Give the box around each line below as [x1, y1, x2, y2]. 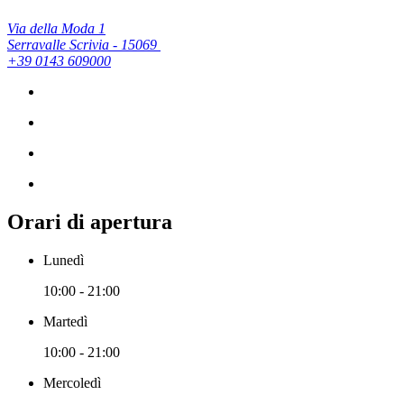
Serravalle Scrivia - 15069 [7, 37, 161, 53]
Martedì [43, 314, 87, 330]
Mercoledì [43, 375, 101, 391]
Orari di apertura [7, 210, 172, 234]
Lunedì [43, 252, 84, 269]
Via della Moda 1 [7, 21, 106, 37]
